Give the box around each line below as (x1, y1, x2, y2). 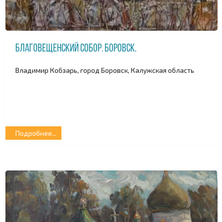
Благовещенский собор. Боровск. (15, 43, 136, 55)
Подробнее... (15, 129, 56, 138)
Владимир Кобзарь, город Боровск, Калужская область (15, 65, 194, 74)
